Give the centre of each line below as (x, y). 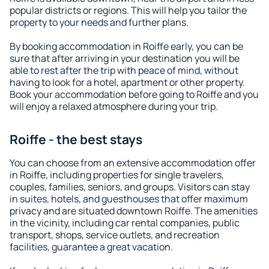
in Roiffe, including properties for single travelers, (117, 175)
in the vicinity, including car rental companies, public (125, 223)
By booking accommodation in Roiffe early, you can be (126, 46)
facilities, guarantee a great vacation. (91, 247)
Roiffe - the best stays (76, 139)
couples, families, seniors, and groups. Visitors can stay (130, 187)
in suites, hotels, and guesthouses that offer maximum (129, 199)
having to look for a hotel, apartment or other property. (127, 82)
